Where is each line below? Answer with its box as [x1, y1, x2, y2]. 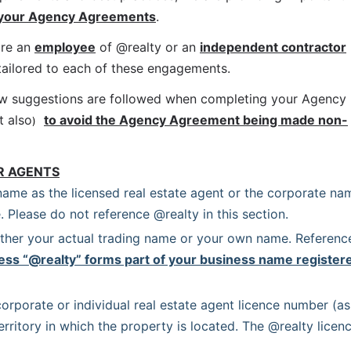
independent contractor [200, 39, 346, 55]
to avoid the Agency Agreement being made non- [44, 112, 348, 128]
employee [34, 39, 96, 55]
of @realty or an [96, 39, 200, 55]
